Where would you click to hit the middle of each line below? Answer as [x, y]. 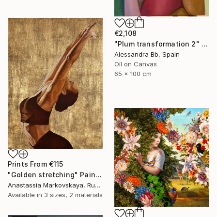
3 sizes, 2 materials [73, 195]
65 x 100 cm [133, 73]
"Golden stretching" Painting [98, 175]
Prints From [28, 164]
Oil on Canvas [136, 64]
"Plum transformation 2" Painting [204, 44]
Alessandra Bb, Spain [147, 54]
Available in [26, 195]
